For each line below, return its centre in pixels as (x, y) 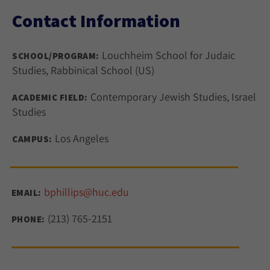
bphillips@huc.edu (86, 192)
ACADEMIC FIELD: (50, 97)
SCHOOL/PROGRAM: (56, 56)
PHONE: (28, 219)
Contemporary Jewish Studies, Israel (172, 97)
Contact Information (96, 20)
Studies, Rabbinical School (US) (83, 70)
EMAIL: (26, 193)
